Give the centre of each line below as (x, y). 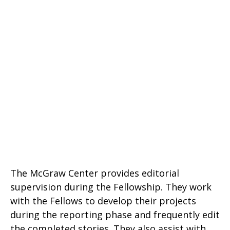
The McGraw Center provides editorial (95, 173)
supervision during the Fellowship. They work (111, 187)
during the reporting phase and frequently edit (115, 215)
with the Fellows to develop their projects (103, 201)
